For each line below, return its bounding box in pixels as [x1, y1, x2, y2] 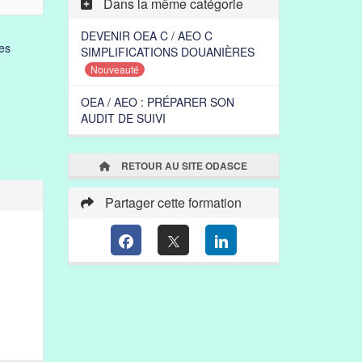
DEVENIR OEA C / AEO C [80, 27, 213, 44]
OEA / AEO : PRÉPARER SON [80, 94, 234, 111]
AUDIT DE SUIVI [80, 110, 166, 127]
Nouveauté [90, 62, 139, 77]
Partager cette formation [101, 193, 242, 213]
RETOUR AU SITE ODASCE [119, 158, 248, 174]
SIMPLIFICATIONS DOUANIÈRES [80, 44, 255, 60]
